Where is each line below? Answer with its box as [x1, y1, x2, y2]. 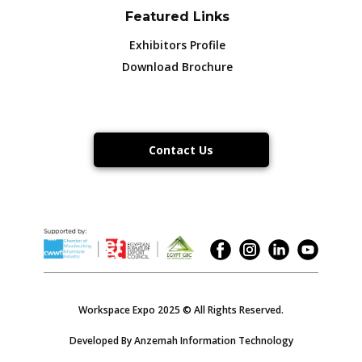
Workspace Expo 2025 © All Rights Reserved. [78, 303, 284, 317]
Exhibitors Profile [128, 37, 225, 53]
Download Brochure [121, 59, 233, 74]
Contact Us [148, 142, 213, 158]
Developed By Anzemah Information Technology [69, 334, 293, 347]
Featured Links [124, 9, 229, 24]
